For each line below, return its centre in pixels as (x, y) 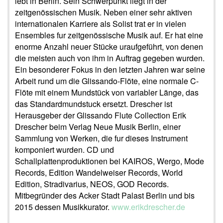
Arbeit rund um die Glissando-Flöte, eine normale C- (107, 81)
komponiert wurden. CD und (64, 149)
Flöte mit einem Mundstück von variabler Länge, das (107, 92)
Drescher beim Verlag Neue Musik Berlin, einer (98, 126)
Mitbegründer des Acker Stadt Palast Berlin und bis (105, 195)
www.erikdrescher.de (148, 207)
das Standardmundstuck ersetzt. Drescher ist (94, 104)
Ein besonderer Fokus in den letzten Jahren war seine (110, 69)
